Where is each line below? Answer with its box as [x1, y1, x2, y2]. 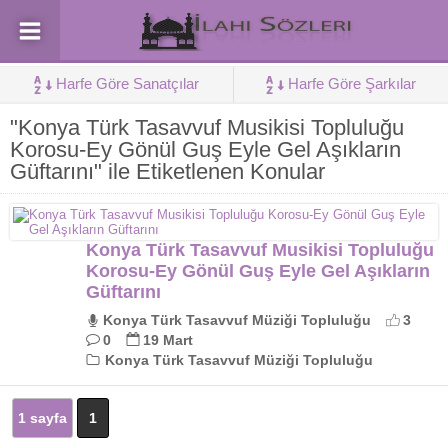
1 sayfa [18, 410, 67, 426]
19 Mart [143, 332, 193, 348]
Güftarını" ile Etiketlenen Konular [10, 159, 325, 184]
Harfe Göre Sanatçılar [56, 75, 199, 92]
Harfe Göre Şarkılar [288, 75, 416, 92]
